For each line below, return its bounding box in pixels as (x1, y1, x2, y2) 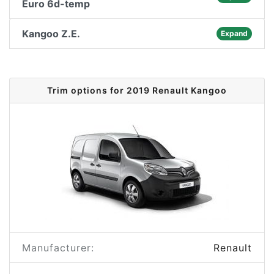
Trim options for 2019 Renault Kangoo (47, 85, 227, 95)
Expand (220, 29, 248, 38)
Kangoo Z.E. (22, 28, 80, 40)
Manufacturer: (22, 242, 94, 254)
